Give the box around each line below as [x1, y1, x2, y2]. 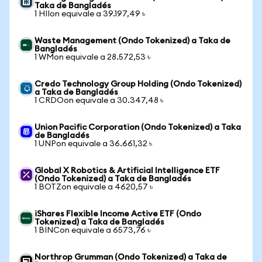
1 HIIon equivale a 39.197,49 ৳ [35, 10, 145, 18]
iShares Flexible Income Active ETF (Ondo [35, 210, 201, 218]
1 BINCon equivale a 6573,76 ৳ [35, 226, 150, 235]
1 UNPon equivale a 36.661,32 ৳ [35, 140, 152, 148]
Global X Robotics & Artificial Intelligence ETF [35, 167, 220, 175]
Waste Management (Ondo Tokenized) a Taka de [35, 37, 230, 45]
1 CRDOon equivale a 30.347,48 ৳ [35, 96, 163, 105]
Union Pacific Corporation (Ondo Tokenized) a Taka [35, 123, 241, 132]
